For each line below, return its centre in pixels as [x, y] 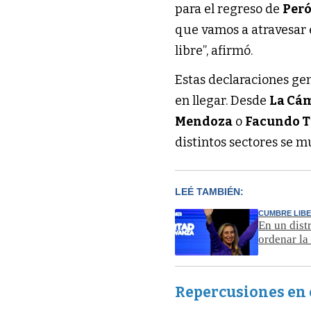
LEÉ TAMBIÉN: [210, 192]
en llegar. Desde [222, 101]
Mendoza [204, 122]
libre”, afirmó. [214, 51]
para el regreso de [229, 9]
